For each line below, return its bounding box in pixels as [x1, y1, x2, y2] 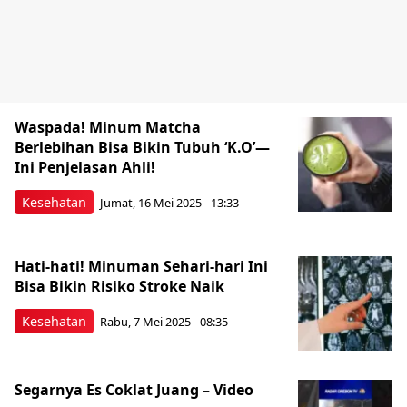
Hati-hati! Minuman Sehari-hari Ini [15, 255, 268, 276]
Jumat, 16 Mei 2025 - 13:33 [100, 194, 239, 212]
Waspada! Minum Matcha [15, 116, 201, 137]
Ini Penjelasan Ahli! [15, 156, 155, 177]
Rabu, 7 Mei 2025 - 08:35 [100, 313, 228, 331]
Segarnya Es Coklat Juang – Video [15, 379, 253, 400]
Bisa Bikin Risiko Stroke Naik [15, 275, 224, 296]
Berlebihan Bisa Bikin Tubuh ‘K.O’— [15, 136, 270, 157]
